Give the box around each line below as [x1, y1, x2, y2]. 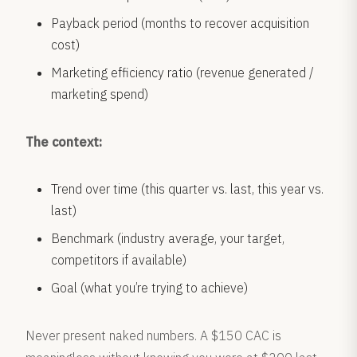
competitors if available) [51, 252, 186, 268]
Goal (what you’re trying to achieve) [51, 280, 248, 296]
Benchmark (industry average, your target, [51, 230, 284, 246]
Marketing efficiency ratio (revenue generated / [51, 65, 314, 80]
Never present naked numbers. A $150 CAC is [25, 328, 281, 343]
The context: [25, 134, 102, 150]
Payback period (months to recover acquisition [51, 15, 309, 31]
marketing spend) [51, 86, 148, 102]
